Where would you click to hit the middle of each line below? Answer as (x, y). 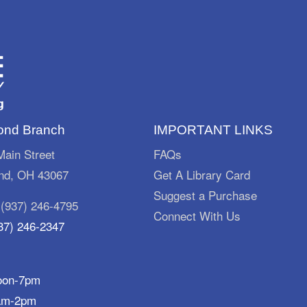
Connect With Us (197, 215)
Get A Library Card (202, 174)
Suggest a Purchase (205, 195)
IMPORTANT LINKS (213, 130)
